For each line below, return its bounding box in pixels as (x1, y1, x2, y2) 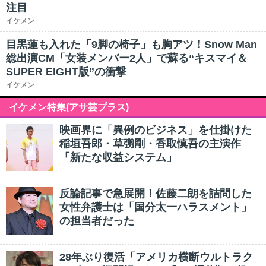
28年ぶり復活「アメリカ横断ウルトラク (59, 251, 253, 263)
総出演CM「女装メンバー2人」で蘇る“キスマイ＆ (6, 52, 248, 64)
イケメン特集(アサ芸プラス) (9, 102, 129, 112)
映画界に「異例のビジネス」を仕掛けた (59, 124, 252, 136)
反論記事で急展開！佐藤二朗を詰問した (59, 188, 252, 199)
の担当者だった (59, 215, 134, 227)
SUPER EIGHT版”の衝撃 (6, 66, 126, 78)
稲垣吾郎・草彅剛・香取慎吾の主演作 (59, 138, 241, 150)
